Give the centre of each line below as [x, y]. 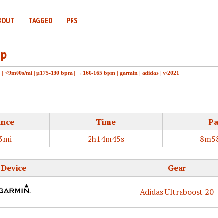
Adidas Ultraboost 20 [177, 192]
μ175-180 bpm [54, 73]
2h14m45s [106, 139]
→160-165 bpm [96, 73]
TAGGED [40, 20]
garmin [129, 73]
